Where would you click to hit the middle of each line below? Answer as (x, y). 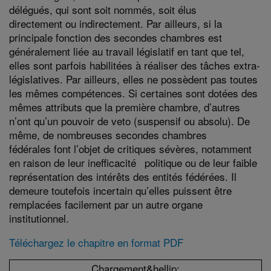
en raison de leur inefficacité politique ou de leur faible (133, 162)
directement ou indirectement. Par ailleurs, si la (116, 23)
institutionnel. (39, 218)
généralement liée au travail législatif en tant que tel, (127, 51)
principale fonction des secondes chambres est (116, 37)
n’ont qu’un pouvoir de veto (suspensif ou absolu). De (129, 120)
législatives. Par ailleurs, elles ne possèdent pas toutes (133, 79)
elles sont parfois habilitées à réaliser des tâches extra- (135, 65)
